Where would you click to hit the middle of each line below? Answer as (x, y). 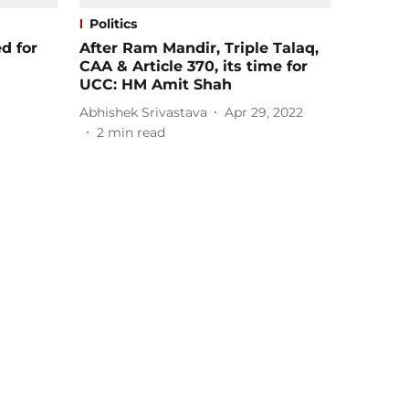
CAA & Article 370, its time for (194, 67)
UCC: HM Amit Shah (156, 85)
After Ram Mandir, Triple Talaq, (199, 48)
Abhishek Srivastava (143, 112)
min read (136, 133)
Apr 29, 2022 (264, 112)
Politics (113, 24)
